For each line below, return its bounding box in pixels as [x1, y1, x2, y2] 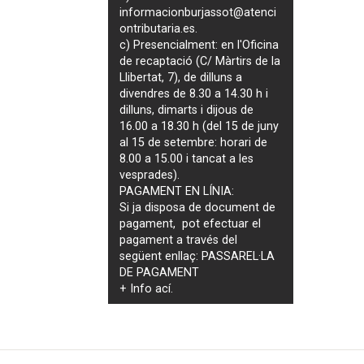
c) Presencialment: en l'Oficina [119, 37, 279, 52]
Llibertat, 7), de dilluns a [119, 70, 243, 84]
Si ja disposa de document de [119, 200, 276, 214]
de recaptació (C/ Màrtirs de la [119, 54, 281, 68]
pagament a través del [119, 232, 238, 247]
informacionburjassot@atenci [119, 5, 277, 19]
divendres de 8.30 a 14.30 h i [119, 86, 269, 101]
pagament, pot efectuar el [119, 216, 262, 231]
